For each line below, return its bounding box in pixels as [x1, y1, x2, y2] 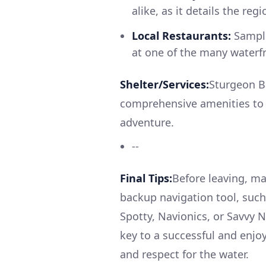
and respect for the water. [120, 246, 249, 261]
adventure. [120, 115, 174, 129]
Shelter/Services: [120, 77, 209, 91]
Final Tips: [120, 170, 172, 185]
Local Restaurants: [132, 28, 231, 43]
